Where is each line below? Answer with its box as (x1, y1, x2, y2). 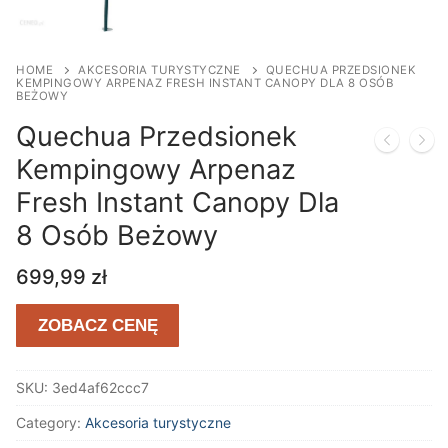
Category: (16, 413, 85, 431)
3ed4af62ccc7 (52, 378, 149, 396)
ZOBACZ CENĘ (37, 316, 158, 336)
